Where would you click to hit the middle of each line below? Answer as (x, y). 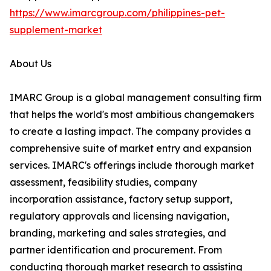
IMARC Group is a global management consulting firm (135, 98)
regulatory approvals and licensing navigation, (119, 216)
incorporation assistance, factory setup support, (121, 199)
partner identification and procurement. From (116, 250)
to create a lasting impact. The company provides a (130, 132)
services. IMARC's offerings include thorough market (132, 165)
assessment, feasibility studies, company (103, 182)
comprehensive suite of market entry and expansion (131, 149)
